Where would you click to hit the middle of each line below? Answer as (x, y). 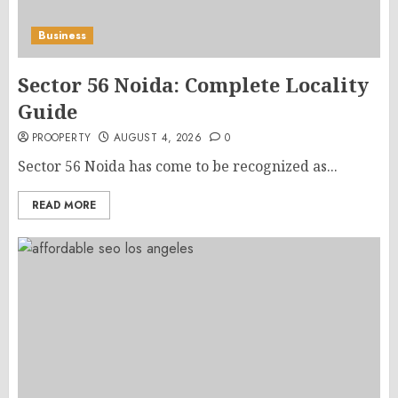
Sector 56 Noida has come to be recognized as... (178, 166)
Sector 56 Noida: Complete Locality (193, 84)
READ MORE (64, 205)
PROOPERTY (62, 138)
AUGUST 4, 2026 (158, 138)
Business (62, 36)
